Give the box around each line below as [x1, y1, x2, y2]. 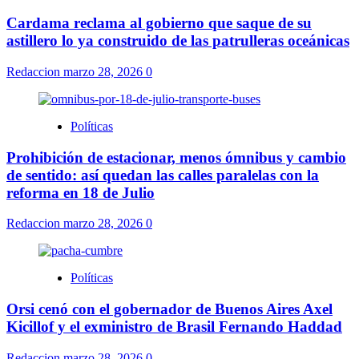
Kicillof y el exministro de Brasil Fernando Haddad [6, 318, 342, 336]
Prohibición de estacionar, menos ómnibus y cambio [6, 148, 346, 166]
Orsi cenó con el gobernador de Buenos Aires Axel [6, 301, 333, 318]
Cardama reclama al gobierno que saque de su [6, 14, 312, 32]
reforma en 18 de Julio [6, 184, 155, 201]
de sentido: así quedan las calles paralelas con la [6, 166, 319, 184]
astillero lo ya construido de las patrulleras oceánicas [6, 32, 349, 50]
